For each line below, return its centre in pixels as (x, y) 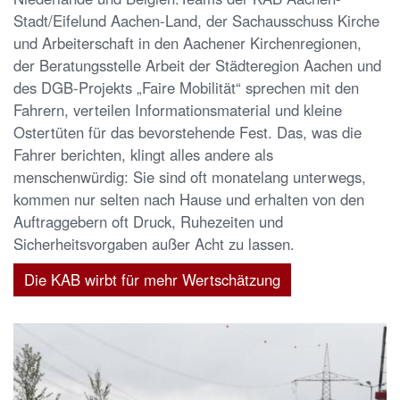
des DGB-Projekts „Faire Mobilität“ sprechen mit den (186, 87)
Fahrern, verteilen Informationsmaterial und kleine (178, 109)
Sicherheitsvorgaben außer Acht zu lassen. (154, 243)
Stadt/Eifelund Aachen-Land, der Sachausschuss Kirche (196, 20)
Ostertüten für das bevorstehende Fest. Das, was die (187, 132)
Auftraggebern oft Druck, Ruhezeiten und (148, 221)
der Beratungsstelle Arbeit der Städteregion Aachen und (197, 65)
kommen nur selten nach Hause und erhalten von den (189, 199)
